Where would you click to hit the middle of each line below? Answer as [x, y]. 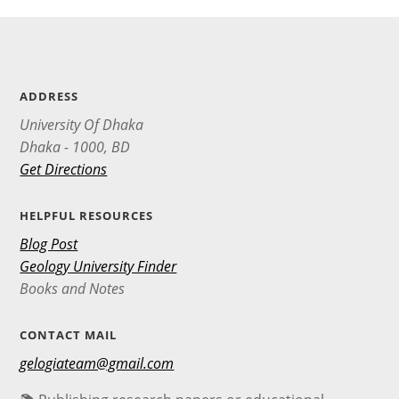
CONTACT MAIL [69, 334]
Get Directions [64, 169]
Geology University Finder [98, 266]
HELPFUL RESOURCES [87, 215]
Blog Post [49, 244]
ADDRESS [49, 96]
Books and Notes [73, 288]
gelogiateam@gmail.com [97, 363]
